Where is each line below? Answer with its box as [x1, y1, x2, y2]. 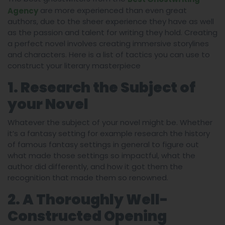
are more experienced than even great [38, 5, 187, 16]
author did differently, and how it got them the [8, 161, 183, 172]
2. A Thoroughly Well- [8, 190, 168, 210]
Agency [8, 5, 38, 16]
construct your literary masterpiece [8, 60, 141, 71]
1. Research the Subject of [8, 78, 195, 98]
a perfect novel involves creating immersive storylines [8, 38, 209, 49]
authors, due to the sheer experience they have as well [8, 16, 214, 27]
